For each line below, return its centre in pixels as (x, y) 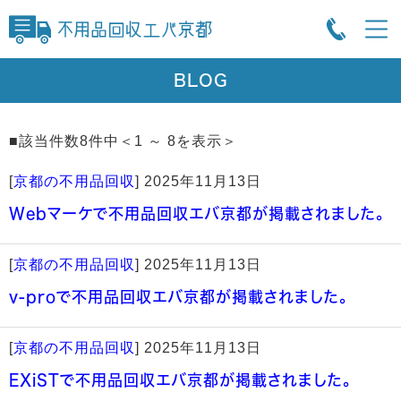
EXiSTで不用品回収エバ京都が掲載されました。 (180, 380)
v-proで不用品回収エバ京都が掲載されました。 (179, 297)
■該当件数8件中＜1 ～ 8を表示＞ (131, 141)
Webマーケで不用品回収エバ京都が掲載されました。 (197, 213)
